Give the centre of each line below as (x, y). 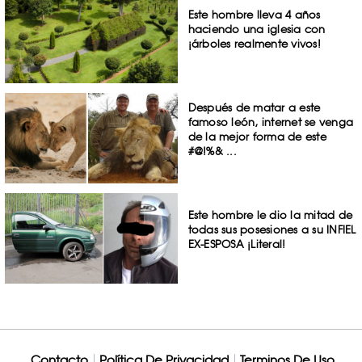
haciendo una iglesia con (257, 29)
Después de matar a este (254, 108)
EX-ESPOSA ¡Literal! (237, 244)
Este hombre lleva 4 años (254, 15)
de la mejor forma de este (257, 137)
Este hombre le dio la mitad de (270, 215)
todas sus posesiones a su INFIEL (272, 229)
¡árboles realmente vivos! (254, 44)
